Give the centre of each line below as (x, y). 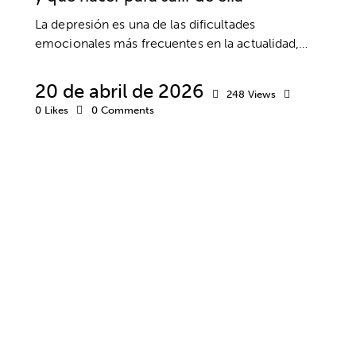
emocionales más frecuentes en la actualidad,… (172, 43)
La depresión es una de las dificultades (145, 24)
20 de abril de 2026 (119, 91)
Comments (127, 110)
